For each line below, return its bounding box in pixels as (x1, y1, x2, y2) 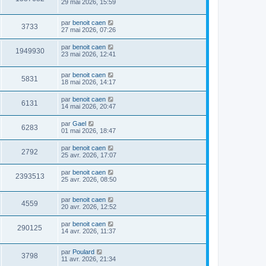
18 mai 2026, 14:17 (61, 78, 116, 85)
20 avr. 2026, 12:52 (61, 203, 116, 211)
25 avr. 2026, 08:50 (61, 175, 116, 183)
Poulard (72, 248, 94, 256)
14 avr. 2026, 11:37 (61, 227, 116, 235)
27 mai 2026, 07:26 (61, 26, 116, 34)
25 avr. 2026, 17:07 (61, 151, 116, 159)
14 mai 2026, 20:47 (61, 102, 116, 110)
